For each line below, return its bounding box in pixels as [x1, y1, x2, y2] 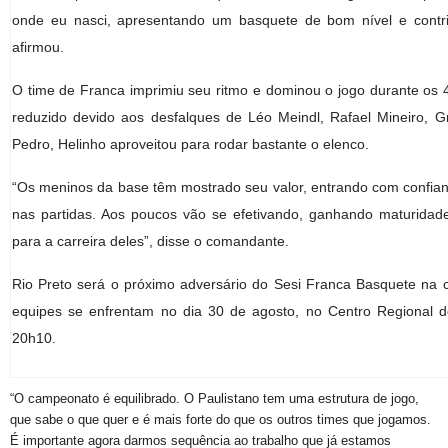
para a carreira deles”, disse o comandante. [12, 233, 289, 249]
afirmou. [12, 39, 64, 55]
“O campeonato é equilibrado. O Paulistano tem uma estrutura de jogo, [10, 391, 419, 406]
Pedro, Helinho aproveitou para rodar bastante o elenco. [12, 136, 369, 152]
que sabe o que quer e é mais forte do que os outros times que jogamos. [10, 412, 431, 427]
